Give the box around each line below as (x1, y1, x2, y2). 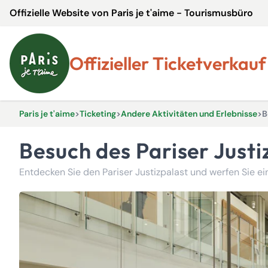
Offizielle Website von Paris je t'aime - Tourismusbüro (10, 7, 253, 19)
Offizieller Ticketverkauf (84, 52, 266, 75)
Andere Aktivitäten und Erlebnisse (121, 108, 257, 119)
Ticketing (80, 108, 116, 119)
